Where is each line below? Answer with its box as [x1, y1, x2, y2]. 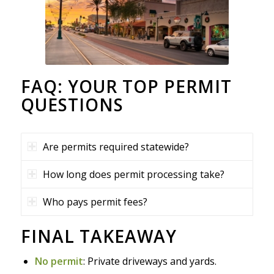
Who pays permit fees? [42, 194, 147, 209]
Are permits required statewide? [42, 139, 189, 154]
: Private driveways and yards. [83, 254, 217, 268]
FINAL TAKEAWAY [20, 224, 177, 248]
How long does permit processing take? [42, 167, 224, 181]
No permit [34, 254, 83, 268]
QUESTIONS [20, 92, 124, 116]
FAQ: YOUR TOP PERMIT [20, 74, 232, 98]
